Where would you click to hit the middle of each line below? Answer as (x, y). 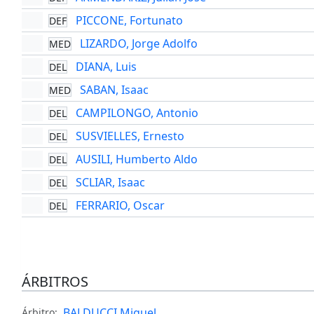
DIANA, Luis (106, 67)
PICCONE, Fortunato (129, 21)
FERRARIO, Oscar (120, 206)
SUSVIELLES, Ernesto (130, 136)
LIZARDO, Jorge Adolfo (138, 44)
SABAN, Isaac (114, 90)
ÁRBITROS (55, 282)
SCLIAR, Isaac (110, 183)
